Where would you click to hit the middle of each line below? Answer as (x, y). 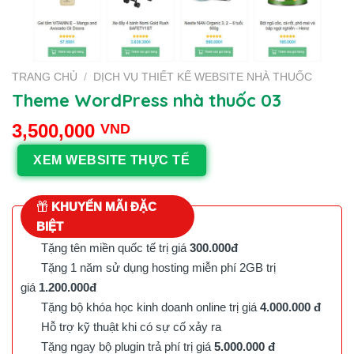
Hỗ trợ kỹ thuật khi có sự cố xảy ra (128, 326)
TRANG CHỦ (45, 77)
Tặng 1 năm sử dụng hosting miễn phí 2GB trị (155, 267)
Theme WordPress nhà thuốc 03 (147, 100)
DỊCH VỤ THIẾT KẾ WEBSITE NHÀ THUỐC (203, 77)
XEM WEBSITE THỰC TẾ (112, 160)
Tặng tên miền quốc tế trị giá (112, 247)
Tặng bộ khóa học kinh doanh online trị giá (147, 307)
